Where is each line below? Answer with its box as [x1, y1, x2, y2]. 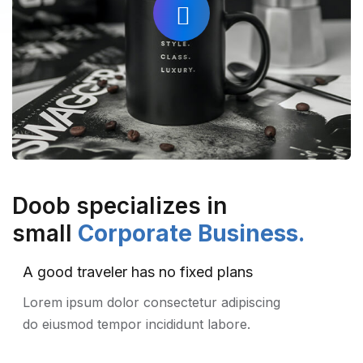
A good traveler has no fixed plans [23, 263, 253, 280]
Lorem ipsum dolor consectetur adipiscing [23, 293, 280, 310]
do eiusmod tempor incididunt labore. [23, 315, 250, 332]
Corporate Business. [78, 219, 305, 247]
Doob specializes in [12, 191, 227, 220]
